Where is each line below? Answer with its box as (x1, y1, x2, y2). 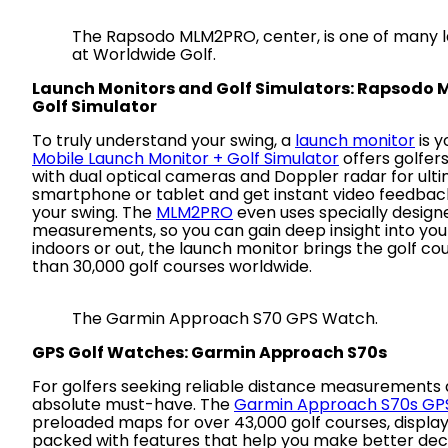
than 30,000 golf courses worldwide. (32, 255, 312, 278)
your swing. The (32, 201, 156, 224)
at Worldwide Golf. (72, 43, 216, 66)
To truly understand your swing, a (32, 129, 295, 152)
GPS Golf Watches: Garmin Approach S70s (32, 341, 387, 364)
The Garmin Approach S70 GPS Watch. (72, 307, 378, 330)
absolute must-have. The (32, 393, 234, 416)
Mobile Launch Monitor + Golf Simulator (32, 147, 339, 170)
